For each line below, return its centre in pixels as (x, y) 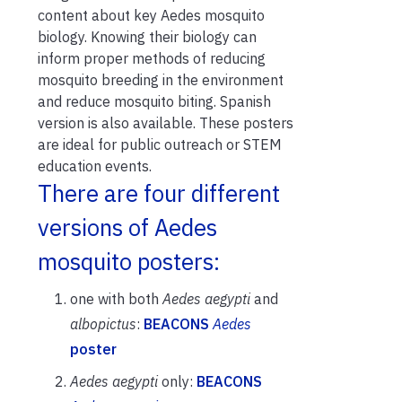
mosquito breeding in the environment (161, 79)
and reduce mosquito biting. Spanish (154, 101)
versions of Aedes (127, 227)
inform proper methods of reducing (152, 58)
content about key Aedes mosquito (151, 15)
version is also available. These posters (166, 122)
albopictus (103, 323)
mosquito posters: (129, 261)
